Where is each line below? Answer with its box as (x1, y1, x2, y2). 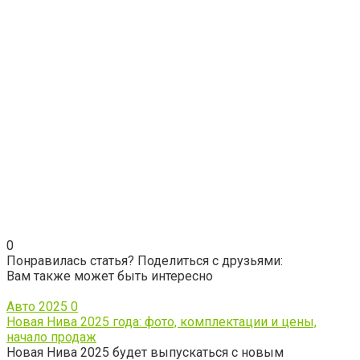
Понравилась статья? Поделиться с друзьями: (6, 253, 283, 269)
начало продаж (6, 329, 96, 346)
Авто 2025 (6, 299, 67, 315)
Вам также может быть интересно (6, 268, 213, 284)
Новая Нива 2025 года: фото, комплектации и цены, (6, 314, 317, 330)
